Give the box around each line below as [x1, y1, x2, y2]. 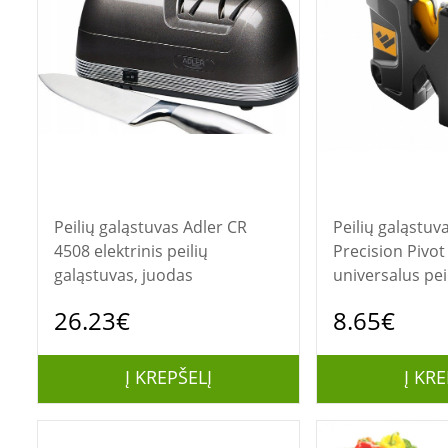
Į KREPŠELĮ [124, 365, 212, 389]
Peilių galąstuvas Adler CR [53, 216, 183, 238]
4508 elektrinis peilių [53, 240, 208, 262]
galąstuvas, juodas [53, 264, 193, 286]
